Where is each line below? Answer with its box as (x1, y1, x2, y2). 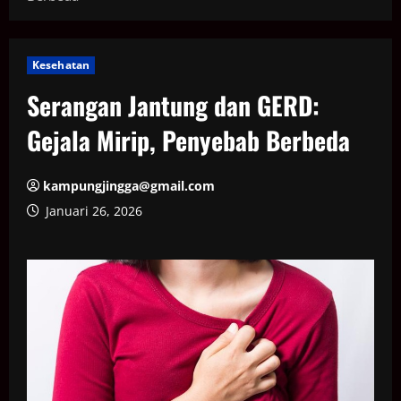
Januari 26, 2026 (42, 201, 142, 219)
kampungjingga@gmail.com (43, 176, 215, 194)
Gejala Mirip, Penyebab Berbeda (27, 121, 350, 158)
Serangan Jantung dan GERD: (27, 86, 320, 124)
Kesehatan (32, 56, 90, 73)
